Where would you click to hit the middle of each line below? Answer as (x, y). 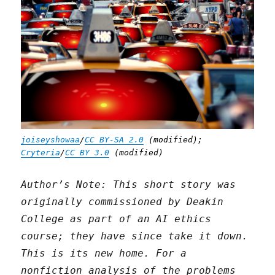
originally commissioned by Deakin (122, 202)
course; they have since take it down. (135, 236)
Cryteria (41, 153)
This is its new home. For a (104, 254)
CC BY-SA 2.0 (114, 140)
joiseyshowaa (51, 140)
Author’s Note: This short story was (129, 185)
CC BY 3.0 (87, 153)
